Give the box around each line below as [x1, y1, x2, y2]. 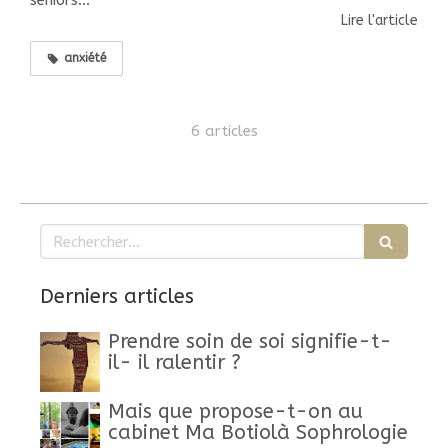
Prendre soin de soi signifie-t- [108, 330, 392, 354]
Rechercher [39, 224, 115, 243]
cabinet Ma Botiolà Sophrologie [108, 421, 408, 445]
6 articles [190, 122, 258, 141]
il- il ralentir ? [108, 351, 241, 375]
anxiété [64, 51, 106, 66]
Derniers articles [40, 285, 194, 309]
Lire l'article [341, 12, 418, 30]
